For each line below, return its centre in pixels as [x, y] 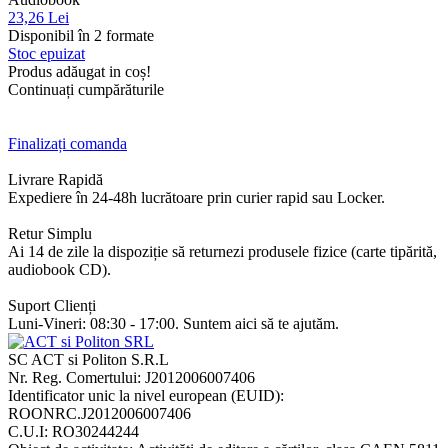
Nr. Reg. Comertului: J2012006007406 [131, 377]
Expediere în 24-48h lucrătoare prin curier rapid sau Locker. [196, 197]
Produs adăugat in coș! [79, 71]
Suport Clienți [52, 305]
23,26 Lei [38, 17]
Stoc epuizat [46, 53]
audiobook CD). [59, 269]
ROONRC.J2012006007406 [99, 413]
